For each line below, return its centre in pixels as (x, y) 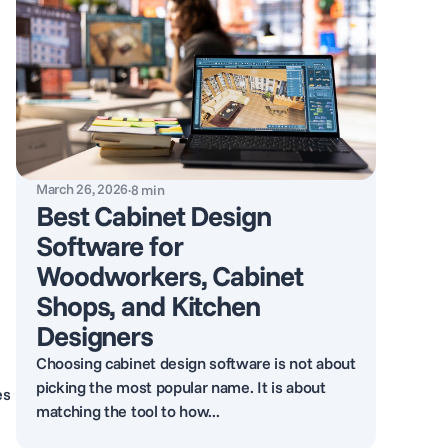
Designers (97, 335)
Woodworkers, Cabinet (169, 275)
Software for (109, 245)
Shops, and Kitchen (148, 305)
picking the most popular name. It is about (181, 387)
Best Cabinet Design (153, 215)
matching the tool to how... (128, 411)
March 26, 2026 (82, 189)
